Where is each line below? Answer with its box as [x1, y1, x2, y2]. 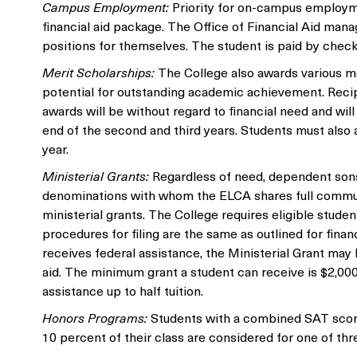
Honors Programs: [42, 308, 147, 327]
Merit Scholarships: [42, 62, 155, 81]
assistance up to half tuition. [42, 280, 203, 300]
